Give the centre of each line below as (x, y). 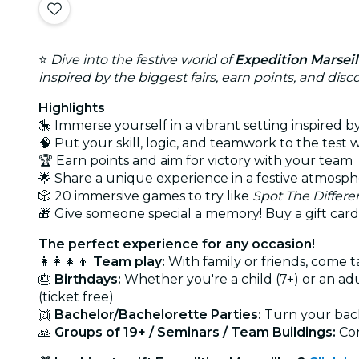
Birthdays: (88, 279)
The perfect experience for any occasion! (177, 244)
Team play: (129, 261)
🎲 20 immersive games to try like (145, 196)
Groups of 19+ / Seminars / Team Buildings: (195, 332)
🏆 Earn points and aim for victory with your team (196, 160)
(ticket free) (76, 296)
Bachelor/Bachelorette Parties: (158, 314)
